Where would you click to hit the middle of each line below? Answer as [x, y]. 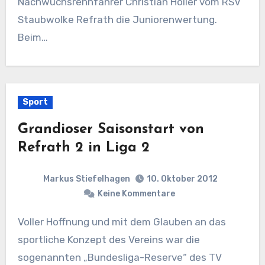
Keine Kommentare [136, 194]
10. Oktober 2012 [182, 179]
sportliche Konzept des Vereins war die [109, 240]
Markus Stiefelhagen [86, 179]
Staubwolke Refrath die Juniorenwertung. [117, 19]
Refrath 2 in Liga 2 [83, 148]
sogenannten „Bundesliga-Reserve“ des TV [119, 257]
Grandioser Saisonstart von [111, 129]
